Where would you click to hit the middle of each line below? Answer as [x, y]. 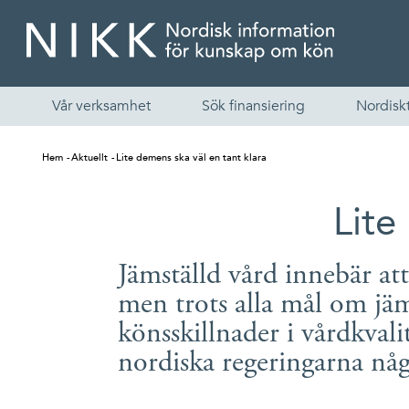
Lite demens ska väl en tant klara [191, 157]
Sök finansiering [253, 106]
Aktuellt [89, 157]
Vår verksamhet [101, 106]
